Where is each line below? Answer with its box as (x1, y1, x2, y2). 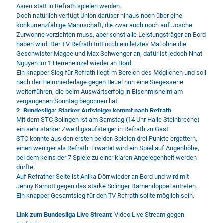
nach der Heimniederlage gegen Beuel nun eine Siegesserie (16, 78, 183, 86)
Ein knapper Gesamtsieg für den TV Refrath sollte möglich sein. (16, 192, 194, 199)
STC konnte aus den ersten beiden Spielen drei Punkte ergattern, (16, 135, 197, 142)
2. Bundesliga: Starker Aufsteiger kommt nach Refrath (16, 107, 171, 114)
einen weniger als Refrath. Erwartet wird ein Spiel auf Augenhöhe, (16, 144, 199, 152)
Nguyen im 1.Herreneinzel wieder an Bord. (16, 59, 133, 67)
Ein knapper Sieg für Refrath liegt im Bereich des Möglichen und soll (16, 69, 206, 76)
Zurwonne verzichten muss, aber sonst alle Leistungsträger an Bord (16, 31, 206, 38)
